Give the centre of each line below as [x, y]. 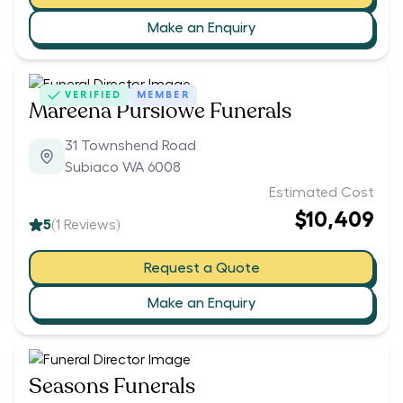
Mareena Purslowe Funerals [160, 112]
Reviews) [90, 225]
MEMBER [163, 95]
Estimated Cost [322, 193]
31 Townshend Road [130, 146]
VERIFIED [94, 95]
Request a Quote [201, 268]
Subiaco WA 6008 [123, 168]
